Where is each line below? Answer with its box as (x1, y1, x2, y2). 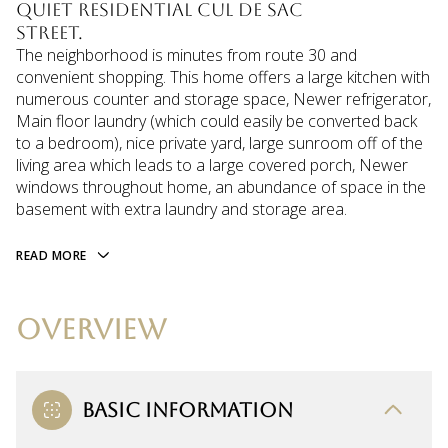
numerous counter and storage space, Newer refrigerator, (16, 88, 431, 110)
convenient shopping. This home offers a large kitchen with (16, 66, 430, 88)
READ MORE (16, 247, 87, 264)
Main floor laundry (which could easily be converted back (16, 110, 417, 132)
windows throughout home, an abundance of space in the (16, 176, 426, 198)
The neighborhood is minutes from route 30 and (16, 44, 357, 66)
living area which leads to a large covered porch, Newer (16, 154, 408, 176)
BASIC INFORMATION (82, 397, 293, 422)
